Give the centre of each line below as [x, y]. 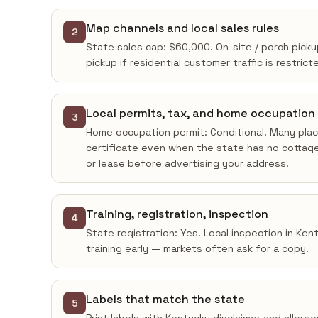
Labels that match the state [165, 299]
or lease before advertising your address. [187, 163]
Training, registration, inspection [177, 214]
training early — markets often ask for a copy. [197, 248]
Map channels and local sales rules [182, 28]
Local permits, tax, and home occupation [201, 113]
